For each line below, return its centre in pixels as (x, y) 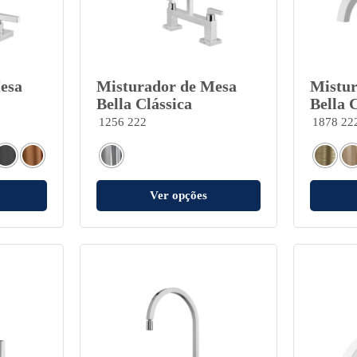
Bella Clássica (144, 103)
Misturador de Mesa (166, 86)
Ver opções (178, 195)
